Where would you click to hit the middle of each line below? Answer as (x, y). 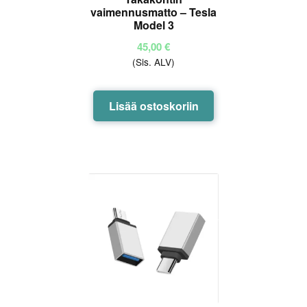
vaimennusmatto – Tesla (153, 12)
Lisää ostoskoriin (153, 106)
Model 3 (153, 25)
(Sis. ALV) (153, 61)
